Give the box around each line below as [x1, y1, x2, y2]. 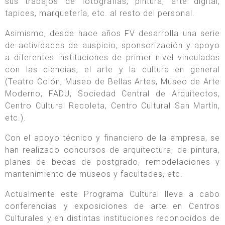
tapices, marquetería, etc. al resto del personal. [5, 9, 195, 19]
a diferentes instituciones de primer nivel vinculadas [5, 53, 220, 63]
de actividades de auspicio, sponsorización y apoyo [5, 41, 220, 51]
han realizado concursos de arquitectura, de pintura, [5, 145, 220, 155]
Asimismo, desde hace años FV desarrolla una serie [5, 29, 220, 39]
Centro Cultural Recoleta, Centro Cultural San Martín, [5, 101, 220, 111]
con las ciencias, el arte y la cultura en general [5, 65, 220, 75]
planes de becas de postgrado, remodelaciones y [5, 157, 220, 167]
